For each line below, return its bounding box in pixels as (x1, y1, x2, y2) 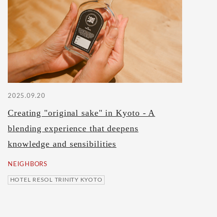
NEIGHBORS (8, 161, 47, 168)
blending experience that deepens (8, 123, 139, 133)
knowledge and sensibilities (8, 139, 117, 149)
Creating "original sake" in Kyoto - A (8, 108, 155, 118)
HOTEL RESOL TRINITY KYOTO (10, 177, 103, 183)
